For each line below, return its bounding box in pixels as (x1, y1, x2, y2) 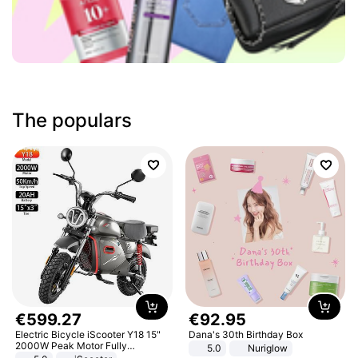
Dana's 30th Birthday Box (188, 328, 303, 340)
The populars (12, 109, 133, 132)
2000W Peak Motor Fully (15, 339, 128, 352)
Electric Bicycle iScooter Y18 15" (15, 328, 161, 340)
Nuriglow (247, 341, 288, 354)
